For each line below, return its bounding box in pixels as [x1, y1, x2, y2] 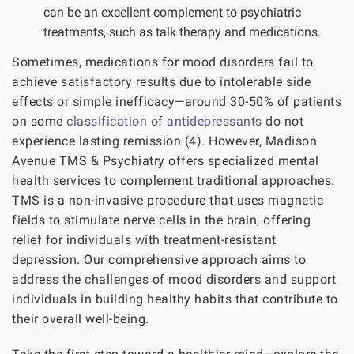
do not [262, 113, 303, 129]
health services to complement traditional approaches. [12, 172, 335, 188]
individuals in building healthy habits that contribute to [12, 291, 338, 307]
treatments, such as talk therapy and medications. [43, 24, 321, 40]
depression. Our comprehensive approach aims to [12, 251, 306, 267]
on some [12, 113, 66, 129]
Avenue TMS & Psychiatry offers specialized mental [12, 153, 319, 168]
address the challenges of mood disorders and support [12, 271, 336, 287]
